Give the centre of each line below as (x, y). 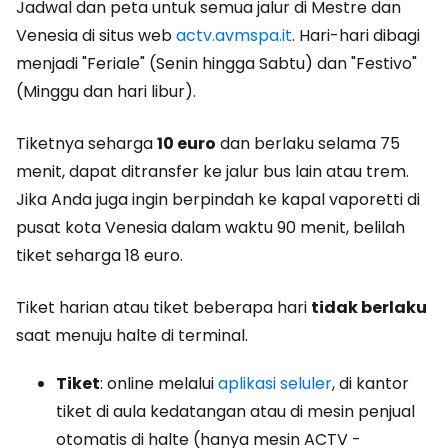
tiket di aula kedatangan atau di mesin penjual (235, 411)
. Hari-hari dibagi (356, 35)
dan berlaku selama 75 (308, 143)
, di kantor (370, 383)
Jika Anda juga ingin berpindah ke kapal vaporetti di (218, 199)
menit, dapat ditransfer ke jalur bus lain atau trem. (212, 171)
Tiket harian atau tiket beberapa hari (163, 307)
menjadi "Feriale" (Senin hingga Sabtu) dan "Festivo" (216, 63)
